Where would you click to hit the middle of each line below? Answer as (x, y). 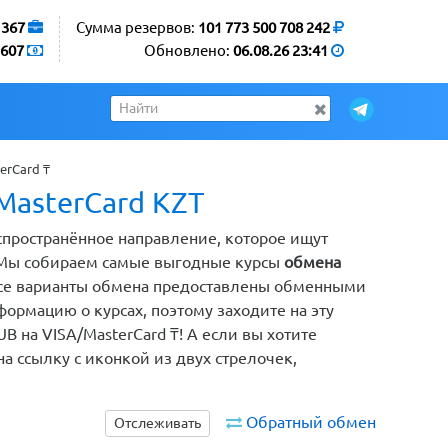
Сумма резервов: (137, 27)
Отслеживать (157, 423)
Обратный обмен (311, 421)
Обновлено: (188, 50)
